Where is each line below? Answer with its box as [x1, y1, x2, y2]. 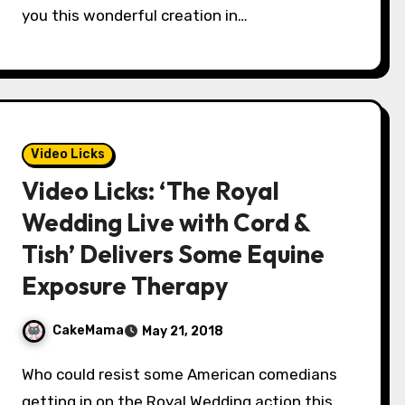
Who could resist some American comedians [22, 365, 35, 383]
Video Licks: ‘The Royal [22, 175, 280, 206]
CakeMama [52, 323, 125, 339]
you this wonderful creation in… [22, 6, 249, 24]
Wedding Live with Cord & [22, 207, 311, 238]
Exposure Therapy [22, 270, 229, 301]
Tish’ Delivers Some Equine [22, 239, 325, 269]
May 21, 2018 [142, 324, 224, 339]
